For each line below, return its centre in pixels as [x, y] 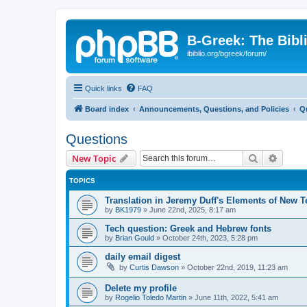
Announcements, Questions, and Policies [214, 109]
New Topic [94, 158]
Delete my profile [141, 288]
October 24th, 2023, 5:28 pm [210, 237]
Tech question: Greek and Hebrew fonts [188, 228]
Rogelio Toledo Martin [151, 298]
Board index [107, 109]
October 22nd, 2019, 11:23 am [237, 267]
